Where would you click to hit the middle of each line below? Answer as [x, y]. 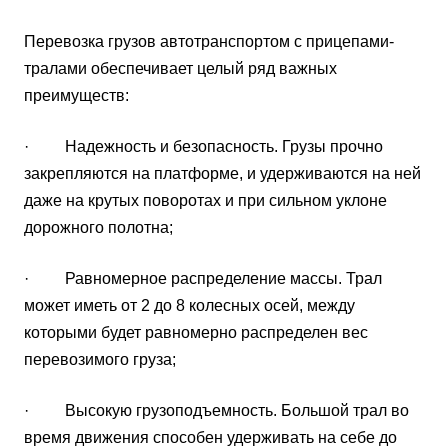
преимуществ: [76, 95]
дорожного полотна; [98, 227]
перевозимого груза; [100, 359]
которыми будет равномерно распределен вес [196, 332]
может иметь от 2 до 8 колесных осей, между [189, 305]
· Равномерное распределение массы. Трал [203, 278]
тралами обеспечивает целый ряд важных [180, 68]
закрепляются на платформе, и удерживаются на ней [222, 173]
